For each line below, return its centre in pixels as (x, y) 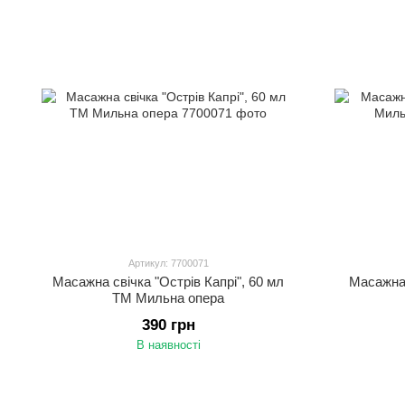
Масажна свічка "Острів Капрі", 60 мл (168, 282)
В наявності (168, 345)
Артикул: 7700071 (168, 263)
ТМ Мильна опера (168, 298)
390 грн (168, 325)
